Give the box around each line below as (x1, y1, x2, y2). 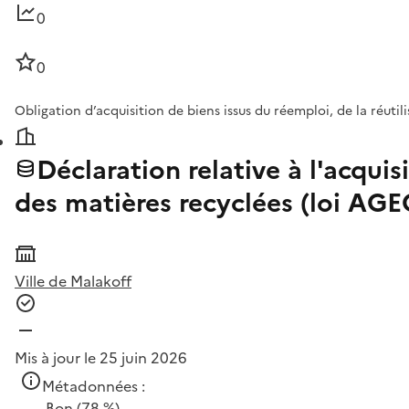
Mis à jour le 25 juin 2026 (15, 346, 187, 369)
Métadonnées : (42, 374, 145, 397)
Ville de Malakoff (15, 269, 131, 292)
